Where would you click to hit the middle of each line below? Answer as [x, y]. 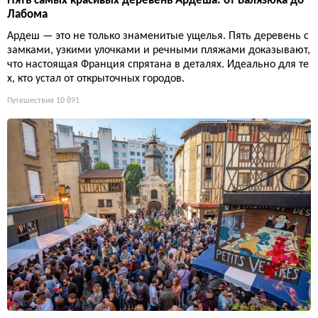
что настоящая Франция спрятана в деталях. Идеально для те [158, 64]
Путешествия [31, 100]
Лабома [27, 14]
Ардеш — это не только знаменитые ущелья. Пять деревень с [158, 36]
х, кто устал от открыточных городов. [96, 78]
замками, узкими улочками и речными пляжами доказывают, [159, 50]
